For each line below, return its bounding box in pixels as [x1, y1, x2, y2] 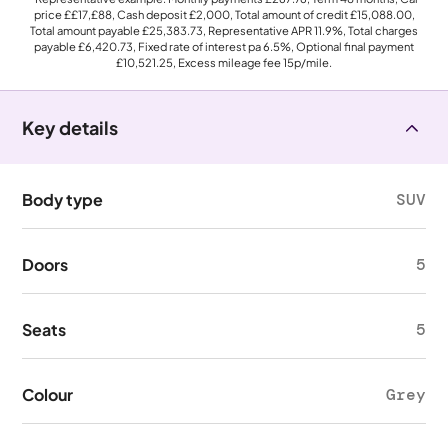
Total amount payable [30, 23, 142, 37]
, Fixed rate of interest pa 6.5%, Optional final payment [133, 39, 414, 53]
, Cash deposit [111, 7, 189, 21]
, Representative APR [203, 23, 314, 37]
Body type [22, 189, 104, 210]
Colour [22, 384, 74, 405]
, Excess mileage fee [173, 55, 283, 69]
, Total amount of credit [229, 7, 350, 21]
